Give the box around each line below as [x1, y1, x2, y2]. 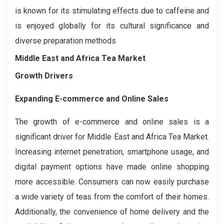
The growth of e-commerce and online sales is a [15, 116, 209, 126]
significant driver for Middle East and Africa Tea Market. [15, 131, 209, 141]
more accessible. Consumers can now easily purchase [15, 176, 209, 186]
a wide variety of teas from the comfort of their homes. [15, 191, 209, 201]
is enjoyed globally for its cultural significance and [15, 20, 209, 30]
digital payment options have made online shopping [15, 161, 209, 171]
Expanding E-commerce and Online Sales [15, 93, 168, 103]
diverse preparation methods [15, 35, 116, 45]
